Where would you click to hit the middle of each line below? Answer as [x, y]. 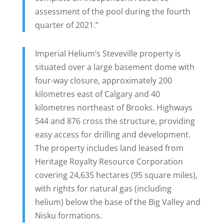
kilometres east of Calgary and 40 [97, 94]
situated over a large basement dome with [114, 67]
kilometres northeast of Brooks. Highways [113, 108]
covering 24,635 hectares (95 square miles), [116, 175]
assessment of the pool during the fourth [112, 12]
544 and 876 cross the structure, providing [115, 121]
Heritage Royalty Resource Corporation [109, 162]
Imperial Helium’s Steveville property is [108, 54]
